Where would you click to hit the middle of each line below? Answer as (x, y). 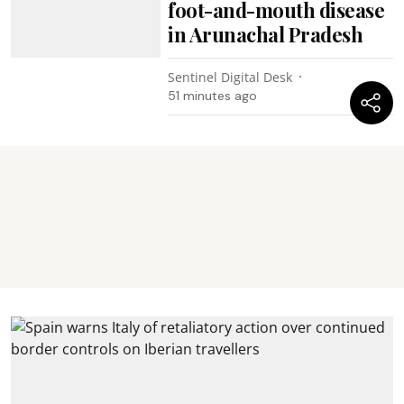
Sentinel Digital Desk (230, 77)
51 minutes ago (213, 95)
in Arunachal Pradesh (266, 34)
